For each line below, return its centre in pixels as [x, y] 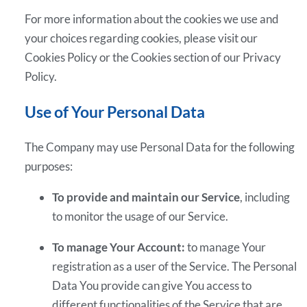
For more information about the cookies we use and [152, 19]
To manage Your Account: [119, 247]
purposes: [49, 166]
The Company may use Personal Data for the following [160, 147]
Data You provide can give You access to [152, 285]
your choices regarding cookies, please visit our [142, 38]
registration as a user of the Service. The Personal [175, 266]
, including [265, 197]
